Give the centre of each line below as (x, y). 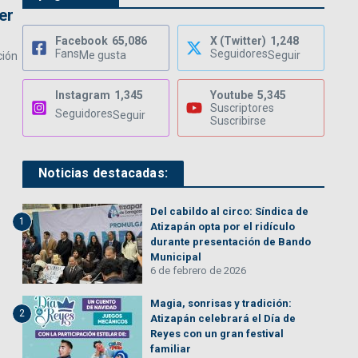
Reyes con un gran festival (217, 334)
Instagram (83, 95)
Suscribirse (238, 121)
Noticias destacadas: (103, 173)
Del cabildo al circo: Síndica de (229, 212)
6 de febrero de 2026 (198, 271)
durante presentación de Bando (231, 242)
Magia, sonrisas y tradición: (221, 304)
